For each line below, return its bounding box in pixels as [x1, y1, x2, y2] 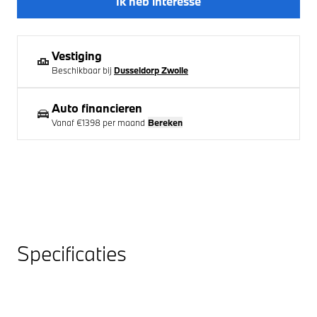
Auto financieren [52, 100, 142, 115]
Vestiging [52, 47, 102, 63]
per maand [100, 116, 145, 128]
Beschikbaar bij [52, 64, 112, 76]
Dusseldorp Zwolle [114, 64, 188, 76]
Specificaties [17, 239, 127, 267]
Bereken [148, 116, 183, 128]
